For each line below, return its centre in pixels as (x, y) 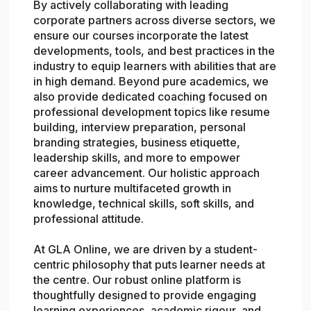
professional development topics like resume (152, 112)
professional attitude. (89, 219)
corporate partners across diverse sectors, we (155, 20)
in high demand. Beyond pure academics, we (151, 82)
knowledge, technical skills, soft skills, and (144, 204)
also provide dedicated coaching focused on (151, 97)
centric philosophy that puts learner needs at (150, 265)
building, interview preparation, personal (140, 127)
